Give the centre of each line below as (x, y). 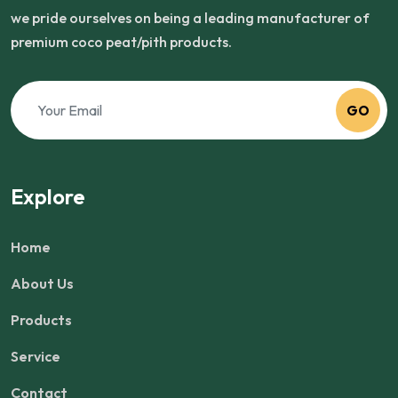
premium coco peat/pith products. (121, 42)
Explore (48, 197)
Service (36, 357)
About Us (42, 284)
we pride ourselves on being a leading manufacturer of (190, 18)
